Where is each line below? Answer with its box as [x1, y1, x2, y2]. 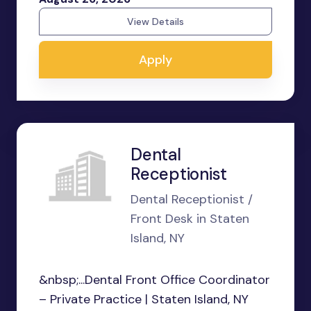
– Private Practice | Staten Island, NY [39, 291, 249, 308]
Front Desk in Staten [131, 210, 249, 228]
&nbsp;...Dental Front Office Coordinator [39, 271, 270, 289]
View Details [127, 15, 184, 28]
